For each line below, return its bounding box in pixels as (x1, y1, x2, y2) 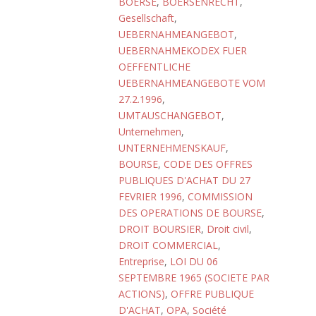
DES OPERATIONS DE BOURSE (119, 206, 262, 219)
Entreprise (119, 255, 164, 268)
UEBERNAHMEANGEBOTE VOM (119, 76, 265, 90)
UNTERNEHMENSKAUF (119, 141, 226, 154)
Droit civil (207, 222, 249, 236)
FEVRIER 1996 (119, 190, 182, 203)
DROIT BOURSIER (119, 222, 201, 236)
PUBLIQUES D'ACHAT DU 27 (119, 174, 250, 187)
